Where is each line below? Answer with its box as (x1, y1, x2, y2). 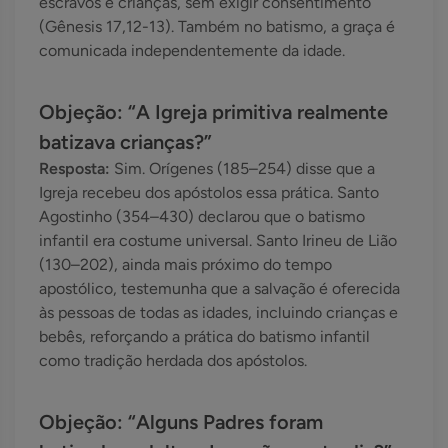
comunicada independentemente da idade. (39, 41, 345, 61)
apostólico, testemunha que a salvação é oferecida (39, 279, 400, 299)
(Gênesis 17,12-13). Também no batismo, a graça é (39, 17, 395, 37)
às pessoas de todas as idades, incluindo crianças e (39, 303, 398, 323)
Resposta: (39, 159, 114, 179)
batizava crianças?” (39, 130, 212, 155)
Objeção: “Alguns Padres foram (39, 410, 323, 435)
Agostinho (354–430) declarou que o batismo (39, 207, 365, 227)
